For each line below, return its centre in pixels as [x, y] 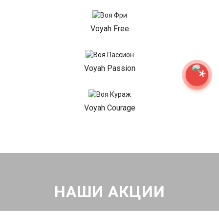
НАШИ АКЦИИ [109, 191]
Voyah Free [109, 29]
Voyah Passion [109, 68]
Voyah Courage [109, 108]
